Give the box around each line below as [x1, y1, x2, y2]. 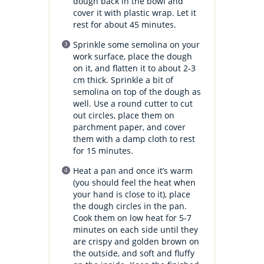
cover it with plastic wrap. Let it [73, 7, 197, 19]
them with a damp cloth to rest [73, 133, 196, 145]
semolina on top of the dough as [73, 86, 202, 98]
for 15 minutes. [73, 145, 134, 157]
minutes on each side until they [73, 224, 199, 236]
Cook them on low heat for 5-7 [73, 212, 192, 224]
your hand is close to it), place [73, 189, 191, 200]
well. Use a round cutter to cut [73, 98, 193, 110]
